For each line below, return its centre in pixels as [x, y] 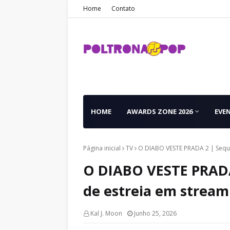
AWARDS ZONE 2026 [160, 111]
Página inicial [102, 148]
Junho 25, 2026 [155, 213]
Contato [123, 8]
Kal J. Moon [106, 213]
